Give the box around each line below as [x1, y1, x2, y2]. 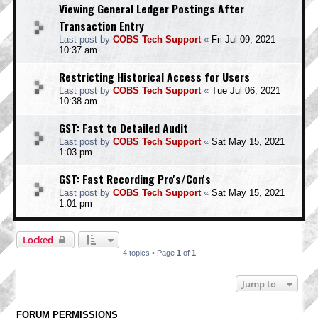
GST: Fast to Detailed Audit [59, 119, 188, 136]
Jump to [242, 278, 276, 290]
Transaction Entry [59, 17, 144, 34]
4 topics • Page [122, 248, 177, 257]
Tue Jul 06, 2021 [212, 85, 280, 96]
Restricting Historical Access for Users [59, 68, 250, 85]
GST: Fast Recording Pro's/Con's [59, 170, 211, 187]
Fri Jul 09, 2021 [212, 34, 275, 45]
